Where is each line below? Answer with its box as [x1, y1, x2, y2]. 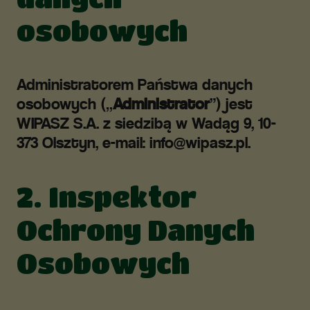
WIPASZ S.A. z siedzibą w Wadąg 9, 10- [17, 113, 276, 133]
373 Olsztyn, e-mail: [17, 133, 149, 152]
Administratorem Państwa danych [17, 75, 253, 94]
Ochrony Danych [17, 214, 255, 246]
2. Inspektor [17, 181, 197, 212]
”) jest [210, 94, 253, 113]
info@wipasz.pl [149, 133, 248, 152]
